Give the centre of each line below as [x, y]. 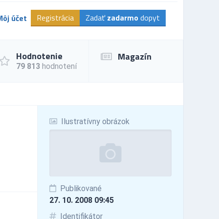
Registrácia [55, 17]
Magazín [135, 56]
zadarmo [123, 17]
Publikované [80, 188]
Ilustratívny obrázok [94, 121]
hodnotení [58, 66]
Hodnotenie [39, 56]
